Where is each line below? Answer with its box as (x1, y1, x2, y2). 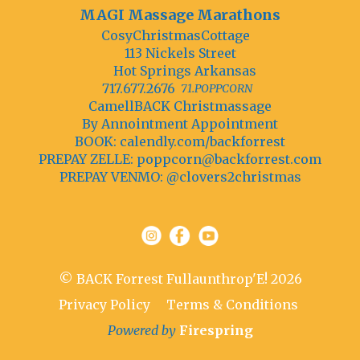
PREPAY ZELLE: (39, 151, 137, 168)
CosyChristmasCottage (100, 27, 250, 44)
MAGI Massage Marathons (80, 6, 280, 25)
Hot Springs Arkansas (113, 63, 256, 80)
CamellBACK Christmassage (88, 98, 272, 115)
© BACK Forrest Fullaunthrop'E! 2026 (58, 271, 302, 288)
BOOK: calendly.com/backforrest (75, 133, 285, 150)
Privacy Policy (59, 297, 150, 313)
